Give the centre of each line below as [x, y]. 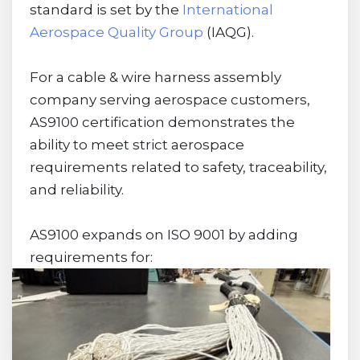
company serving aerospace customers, [170, 99]
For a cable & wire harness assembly [155, 77]
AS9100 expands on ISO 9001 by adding [164, 234]
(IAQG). [228, 32]
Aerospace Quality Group [116, 32]
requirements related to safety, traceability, [178, 167]
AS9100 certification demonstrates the [162, 122]
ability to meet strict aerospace [137, 144]
